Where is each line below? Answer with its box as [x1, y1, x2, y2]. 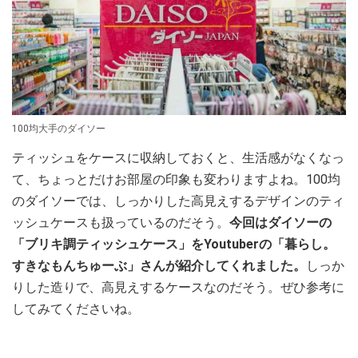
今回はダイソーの [229, 214, 332, 230]
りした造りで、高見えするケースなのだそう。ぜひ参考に [12, 279, 344, 295]
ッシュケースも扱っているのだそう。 [12, 214, 229, 230]
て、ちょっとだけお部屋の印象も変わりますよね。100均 [12, 171, 340, 187]
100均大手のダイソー [12, 122, 105, 134]
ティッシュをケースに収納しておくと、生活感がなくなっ [12, 149, 344, 165]
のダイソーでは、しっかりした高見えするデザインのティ [12, 193, 344, 209]
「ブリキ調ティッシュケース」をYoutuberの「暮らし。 [12, 236, 336, 252]
